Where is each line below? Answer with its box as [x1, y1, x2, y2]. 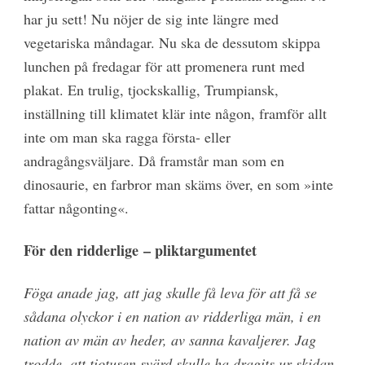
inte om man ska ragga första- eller [23, 126, 231, 147]
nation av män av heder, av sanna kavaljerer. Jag [23, 330, 316, 350]
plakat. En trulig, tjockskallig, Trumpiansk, [23, 79, 279, 99]
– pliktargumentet [143, 239, 257, 261]
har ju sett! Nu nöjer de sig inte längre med [23, 8, 279, 29]
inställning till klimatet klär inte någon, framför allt [23, 103, 327, 123]
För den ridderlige [23, 239, 143, 261]
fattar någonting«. [23, 197, 129, 218]
